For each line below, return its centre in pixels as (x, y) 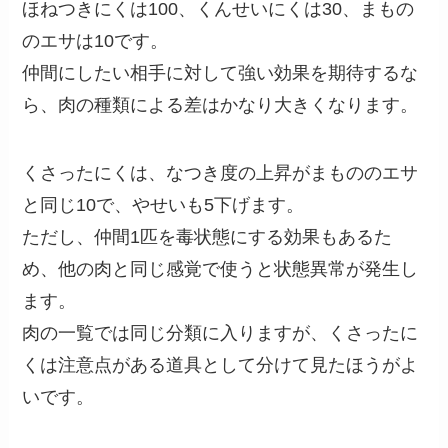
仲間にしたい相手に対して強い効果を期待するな (220, 73)
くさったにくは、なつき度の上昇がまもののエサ (220, 173)
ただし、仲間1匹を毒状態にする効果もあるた (207, 237)
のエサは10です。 (95, 41)
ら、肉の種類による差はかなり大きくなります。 (220, 105)
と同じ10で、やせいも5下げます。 (163, 205)
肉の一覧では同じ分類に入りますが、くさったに (220, 333)
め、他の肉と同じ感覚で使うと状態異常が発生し (220, 269)
